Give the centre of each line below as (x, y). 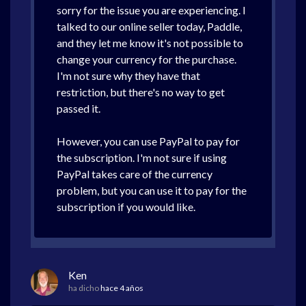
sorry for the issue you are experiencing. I (151, 10)
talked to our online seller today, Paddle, (149, 26)
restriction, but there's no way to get (141, 92)
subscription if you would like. (126, 207)
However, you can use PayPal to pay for (148, 141)
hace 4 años (122, 288)
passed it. (79, 108)
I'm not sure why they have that (128, 75)
